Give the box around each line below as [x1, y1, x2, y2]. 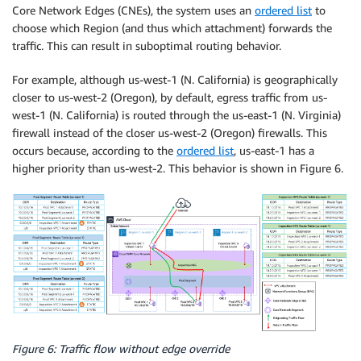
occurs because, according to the [12, 143, 176, 157]
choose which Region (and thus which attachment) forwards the [12, 20, 332, 35]
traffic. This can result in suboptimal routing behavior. [12, 38, 281, 52]
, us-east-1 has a [234, 143, 314, 157]
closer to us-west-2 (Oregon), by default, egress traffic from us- [12, 89, 327, 104]
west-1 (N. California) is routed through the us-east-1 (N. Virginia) [12, 107, 341, 122]
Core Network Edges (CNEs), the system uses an [12, 2, 255, 17]
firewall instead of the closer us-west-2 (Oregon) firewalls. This [12, 125, 327, 139]
